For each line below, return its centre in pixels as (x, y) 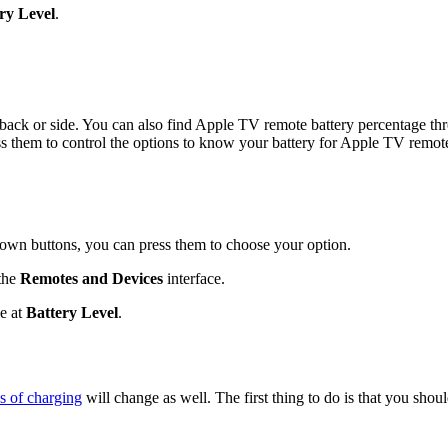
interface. (196, 279)
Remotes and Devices (93, 279)
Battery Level (72, 313)
